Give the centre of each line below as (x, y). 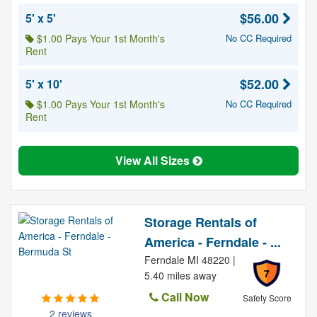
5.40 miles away (180, 275)
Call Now (183, 297)
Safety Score (267, 298)
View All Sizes (154, 160)
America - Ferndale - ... (212, 242)
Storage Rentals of (200, 222)
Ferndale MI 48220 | (190, 260)
